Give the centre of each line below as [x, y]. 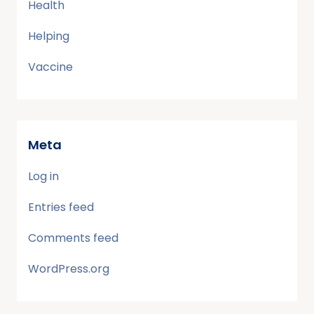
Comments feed [73, 238]
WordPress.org [69, 268]
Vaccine [50, 67]
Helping [49, 36]
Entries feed [61, 207]
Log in [43, 176]
